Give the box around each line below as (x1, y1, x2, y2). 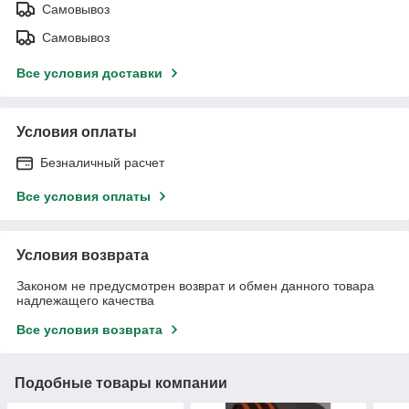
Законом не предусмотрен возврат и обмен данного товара (16, 278, 374, 293)
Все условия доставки (16, 65, 163, 80)
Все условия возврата (16, 321, 163, 337)
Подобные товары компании (15, 374, 227, 391)
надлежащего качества (16, 292, 154, 308)
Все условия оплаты (16, 188, 151, 204)
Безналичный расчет (40, 154, 164, 170)
